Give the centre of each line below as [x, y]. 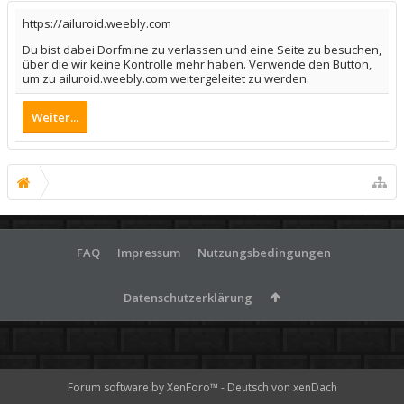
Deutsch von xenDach [282, 387]
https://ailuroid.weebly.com [97, 23]
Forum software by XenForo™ [144, 387]
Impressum [148, 252]
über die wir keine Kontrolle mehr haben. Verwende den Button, [197, 64]
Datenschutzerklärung [188, 297]
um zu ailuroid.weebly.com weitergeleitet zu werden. [166, 78]
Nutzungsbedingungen [264, 252]
